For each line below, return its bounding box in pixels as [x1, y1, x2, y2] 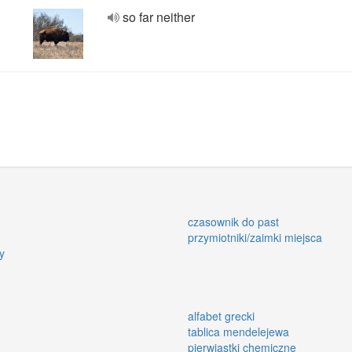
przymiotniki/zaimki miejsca [188, 229, 322, 245]
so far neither [123, 8, 195, 26]
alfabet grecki [188, 307, 255, 324]
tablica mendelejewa [188, 323, 289, 339]
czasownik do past [188, 213, 279, 229]
